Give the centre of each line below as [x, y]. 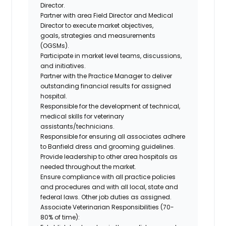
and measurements [125, 35]
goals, [50, 35]
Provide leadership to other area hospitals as [109, 156]
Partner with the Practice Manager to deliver [106, 76]
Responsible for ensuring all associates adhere [113, 136]
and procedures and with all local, [94, 187]
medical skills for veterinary [82, 116]
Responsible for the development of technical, [110, 106]
